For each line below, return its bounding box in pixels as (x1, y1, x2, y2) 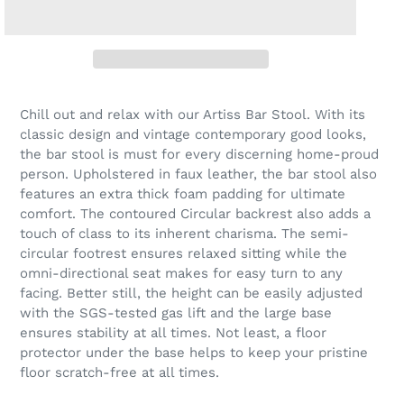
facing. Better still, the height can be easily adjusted (20, 285, 363, 302)
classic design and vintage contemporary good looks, (20, 126, 366, 143)
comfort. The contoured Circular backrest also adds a (20, 206, 371, 223)
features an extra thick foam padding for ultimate (20, 186, 345, 203)
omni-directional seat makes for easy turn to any (20, 265, 343, 282)
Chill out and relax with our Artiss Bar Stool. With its (20, 106, 365, 124)
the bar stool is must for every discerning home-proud (20, 146, 379, 163)
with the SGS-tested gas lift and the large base (20, 305, 332, 322)
